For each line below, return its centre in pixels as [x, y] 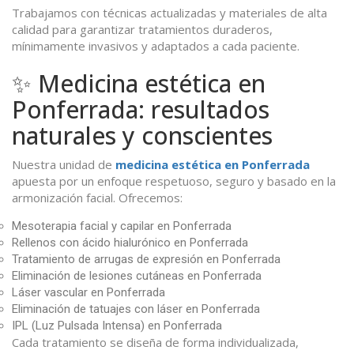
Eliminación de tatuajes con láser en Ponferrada [136, 309]
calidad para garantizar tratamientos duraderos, [142, 30]
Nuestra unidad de [64, 165]
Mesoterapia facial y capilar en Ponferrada [122, 226]
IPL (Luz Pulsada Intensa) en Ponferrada [117, 326]
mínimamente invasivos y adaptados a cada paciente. [156, 46]
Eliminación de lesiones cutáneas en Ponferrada [137, 276]
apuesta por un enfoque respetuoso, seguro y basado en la [174, 181]
